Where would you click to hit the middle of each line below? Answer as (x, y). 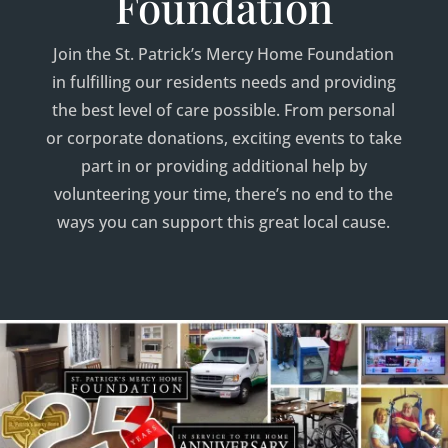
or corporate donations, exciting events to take (223, 138)
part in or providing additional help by (223, 166)
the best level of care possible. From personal (224, 110)
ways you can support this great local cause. (224, 222)
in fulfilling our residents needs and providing (223, 82)
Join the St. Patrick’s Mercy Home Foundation (224, 54)
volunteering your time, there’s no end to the (224, 194)
